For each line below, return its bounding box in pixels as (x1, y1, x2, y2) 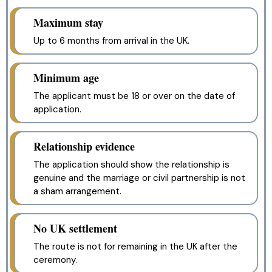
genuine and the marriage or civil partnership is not (33, 172, 245, 185)
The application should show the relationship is (33, 158, 229, 171)
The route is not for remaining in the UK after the (33, 240, 237, 253)
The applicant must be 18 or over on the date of (33, 90, 235, 103)
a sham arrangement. (33, 185, 121, 198)
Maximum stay (33, 15, 103, 31)
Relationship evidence (33, 138, 135, 155)
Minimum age (33, 70, 99, 86)
